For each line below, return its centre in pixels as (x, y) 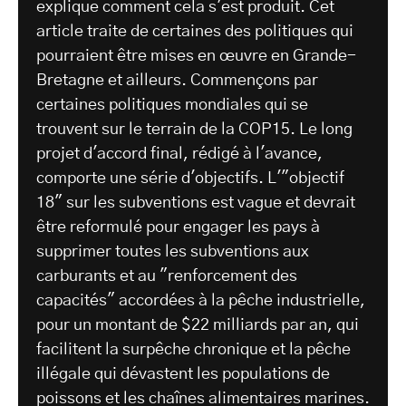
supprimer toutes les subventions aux (173, 252)
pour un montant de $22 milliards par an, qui (198, 326)
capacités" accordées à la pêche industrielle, (201, 301)
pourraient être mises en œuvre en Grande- (196, 57)
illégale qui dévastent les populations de (183, 375)
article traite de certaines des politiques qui (195, 32)
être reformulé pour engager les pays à (178, 228)
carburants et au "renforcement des (167, 277)
